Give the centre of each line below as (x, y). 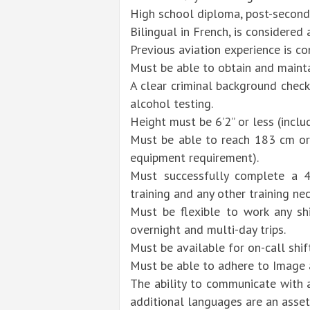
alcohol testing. (172, 104)
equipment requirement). (194, 158)
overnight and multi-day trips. (208, 230)
